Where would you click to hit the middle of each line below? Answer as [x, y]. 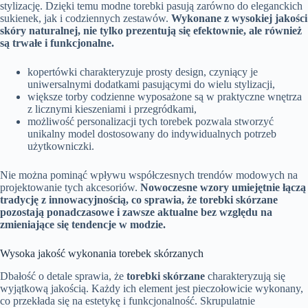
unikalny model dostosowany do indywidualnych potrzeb [152, 134]
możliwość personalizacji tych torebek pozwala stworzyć [151, 122]
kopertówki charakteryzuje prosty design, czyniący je [143, 72]
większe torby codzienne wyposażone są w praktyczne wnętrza [165, 97]
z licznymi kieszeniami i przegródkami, [112, 109]
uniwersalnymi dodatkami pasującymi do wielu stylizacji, [151, 85]
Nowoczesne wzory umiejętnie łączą [223, 188]
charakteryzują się [245, 276]
